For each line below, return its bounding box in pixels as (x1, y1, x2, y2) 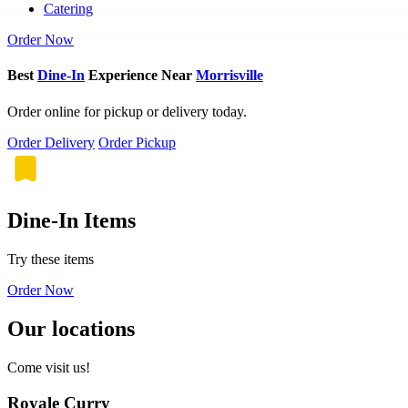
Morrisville (196, 67, 263, 84)
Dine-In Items (7, 209, 136, 233)
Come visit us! (7, 360, 90, 376)
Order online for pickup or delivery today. (7, 103, 247, 119)
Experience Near (85, 67, 196, 84)
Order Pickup (98, 134, 176, 150)
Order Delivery (7, 134, 95, 150)
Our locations (7, 317, 135, 342)
